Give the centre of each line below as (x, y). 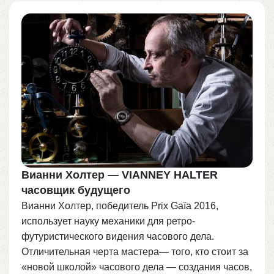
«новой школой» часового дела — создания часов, (137, 267)
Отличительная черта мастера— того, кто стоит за (135, 251)
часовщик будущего (76, 190)
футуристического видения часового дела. (118, 236)
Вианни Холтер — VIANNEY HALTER (120, 175)
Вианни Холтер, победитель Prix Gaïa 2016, (120, 206)
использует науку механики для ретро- (108, 221)
